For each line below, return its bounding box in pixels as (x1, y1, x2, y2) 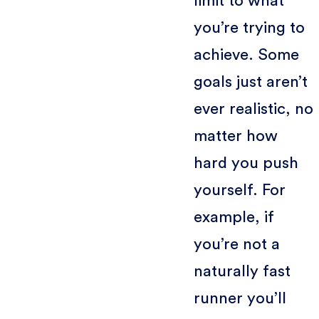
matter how (193, 127, 278, 144)
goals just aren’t (193, 73, 308, 90)
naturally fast (193, 263, 291, 279)
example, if (193, 209, 274, 225)
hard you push (193, 155, 298, 171)
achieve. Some (193, 46, 299, 63)
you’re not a (193, 236, 280, 252)
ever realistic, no (193, 100, 313, 117)
